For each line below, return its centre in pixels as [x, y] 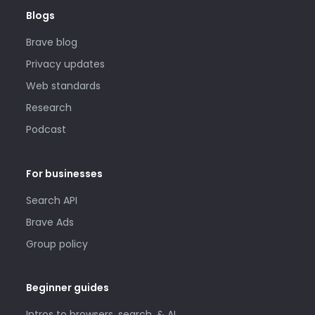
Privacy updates [65, 64]
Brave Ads [50, 222]
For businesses [64, 173]
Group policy [57, 244]
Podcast [46, 130]
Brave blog [51, 43]
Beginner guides [67, 288]
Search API [51, 200]
